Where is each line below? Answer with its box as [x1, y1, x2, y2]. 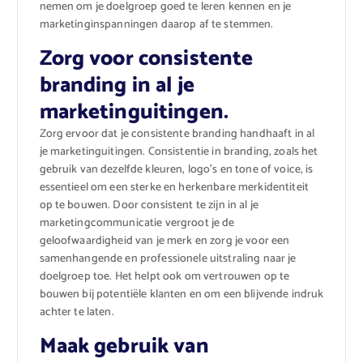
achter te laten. [39, 303, 114, 322]
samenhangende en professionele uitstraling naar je [39, 250, 297, 269]
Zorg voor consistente [39, 41, 254, 77]
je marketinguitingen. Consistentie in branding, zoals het [39, 143, 318, 162]
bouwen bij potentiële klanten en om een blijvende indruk [39, 285, 324, 305]
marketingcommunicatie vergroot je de [39, 214, 235, 233]
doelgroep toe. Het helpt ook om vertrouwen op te [39, 267, 290, 287]
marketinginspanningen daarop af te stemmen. [39, 15, 274, 35]
